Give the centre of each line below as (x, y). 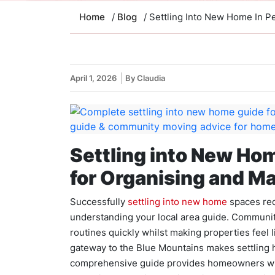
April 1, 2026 (93, 78)
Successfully (99, 202)
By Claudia (145, 78)
